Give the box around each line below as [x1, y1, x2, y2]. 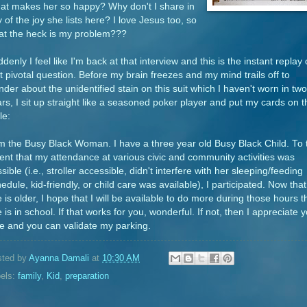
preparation [65, 271, 109, 282]
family [18, 271, 41, 282]
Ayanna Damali [29, 252, 89, 263]
